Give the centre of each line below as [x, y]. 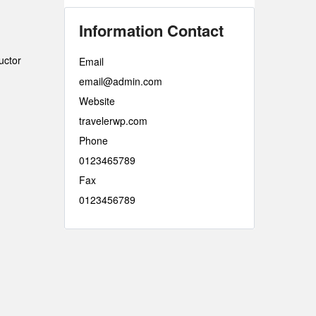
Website [97, 101]
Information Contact [151, 30]
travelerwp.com [113, 121]
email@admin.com [121, 81]
